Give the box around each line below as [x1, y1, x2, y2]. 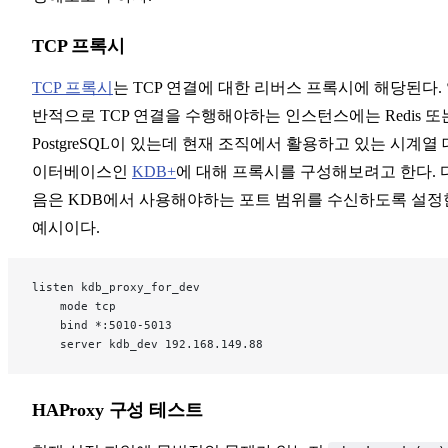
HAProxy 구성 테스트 [32, 399, 203, 420]
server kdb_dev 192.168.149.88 [32, 336, 263, 351]
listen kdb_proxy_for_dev [32, 279, 200, 294]
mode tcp [32, 298, 116, 313]
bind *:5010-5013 [32, 317, 172, 332]
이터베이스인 [32, 162, 132, 180]
